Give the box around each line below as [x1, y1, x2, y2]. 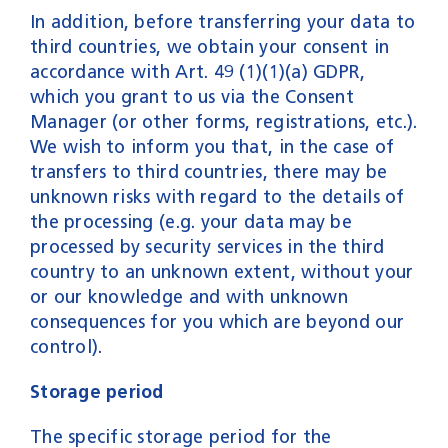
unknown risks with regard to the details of [29, 185, 405, 208]
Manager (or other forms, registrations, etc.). [29, 110, 418, 133]
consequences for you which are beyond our [29, 310, 405, 333]
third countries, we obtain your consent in [29, 35, 390, 58]
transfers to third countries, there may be [29, 160, 388, 183]
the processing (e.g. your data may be [29, 210, 352, 233]
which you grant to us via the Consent [29, 85, 354, 108]
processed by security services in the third [29, 235, 385, 258]
